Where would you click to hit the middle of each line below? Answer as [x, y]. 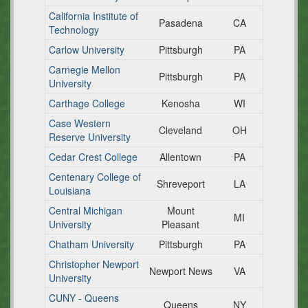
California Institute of [93, 16]
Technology [74, 30]
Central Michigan [86, 210]
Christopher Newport [94, 264]
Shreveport [180, 184]
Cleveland [180, 130]
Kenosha [180, 103]
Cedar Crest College [93, 157]
